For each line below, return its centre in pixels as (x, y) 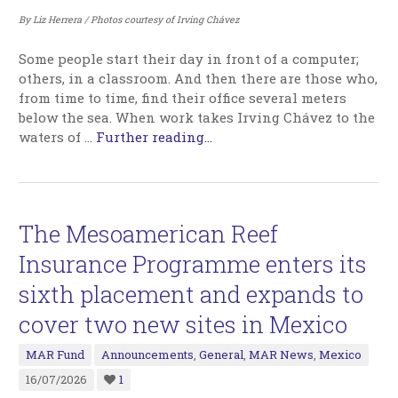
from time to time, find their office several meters (183, 98)
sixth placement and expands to (191, 295)
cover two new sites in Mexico (183, 325)
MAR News (282, 355)
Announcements (148, 355)
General (222, 355)
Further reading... (155, 137)
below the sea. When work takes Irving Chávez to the (197, 118)
